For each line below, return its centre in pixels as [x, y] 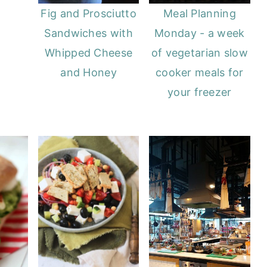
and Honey [89, 72]
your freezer [200, 92]
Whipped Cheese [89, 52]
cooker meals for [199, 72]
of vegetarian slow [200, 52]
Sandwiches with [89, 33]
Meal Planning [199, 13]
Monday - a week [200, 33]
